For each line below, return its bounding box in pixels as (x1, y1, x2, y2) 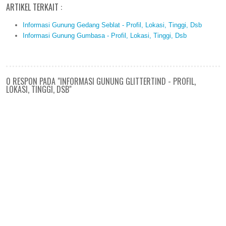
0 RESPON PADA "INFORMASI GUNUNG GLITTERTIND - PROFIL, (6, 75, 196, 87)
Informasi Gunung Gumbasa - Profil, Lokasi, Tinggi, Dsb (22, 31, 187, 39)
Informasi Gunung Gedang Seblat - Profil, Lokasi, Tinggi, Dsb (22, 21, 202, 29)
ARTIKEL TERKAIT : (6, 1, 62, 14)
